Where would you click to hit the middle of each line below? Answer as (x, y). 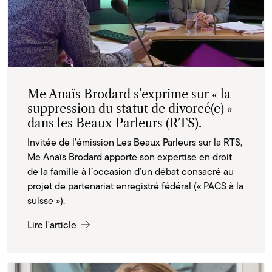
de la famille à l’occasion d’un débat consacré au (131, 172)
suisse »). (46, 201)
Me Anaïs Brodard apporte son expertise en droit (130, 157)
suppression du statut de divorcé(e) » (130, 109)
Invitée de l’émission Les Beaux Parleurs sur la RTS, (135, 143)
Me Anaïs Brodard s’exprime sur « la (129, 94)
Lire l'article (53, 225)
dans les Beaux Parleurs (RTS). (114, 124)
